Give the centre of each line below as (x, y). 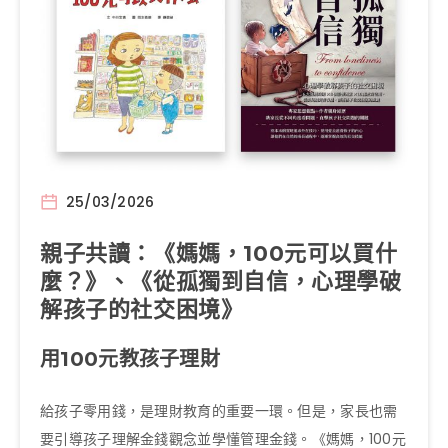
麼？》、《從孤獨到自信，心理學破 (221, 282)
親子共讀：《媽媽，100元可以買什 (219, 254)
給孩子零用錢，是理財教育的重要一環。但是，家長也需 (219, 410)
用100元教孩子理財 (130, 359)
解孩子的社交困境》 (142, 310)
